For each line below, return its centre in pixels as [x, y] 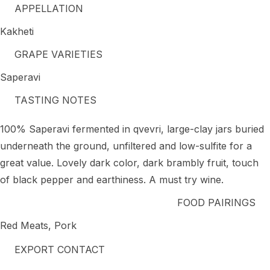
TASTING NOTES [55, 100]
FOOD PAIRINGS [216, 202]
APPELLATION [49, 8]
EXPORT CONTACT [60, 249]
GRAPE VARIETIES [58, 54]
